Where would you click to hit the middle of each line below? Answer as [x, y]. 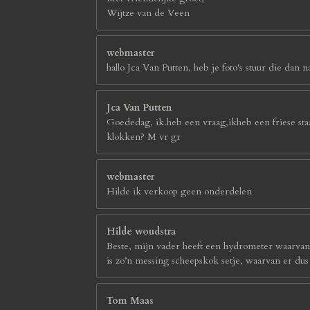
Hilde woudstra [141, 231]
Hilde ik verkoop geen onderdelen [179, 191]
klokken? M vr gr [144, 136]
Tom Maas [130, 300]
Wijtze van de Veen [148, 12]
